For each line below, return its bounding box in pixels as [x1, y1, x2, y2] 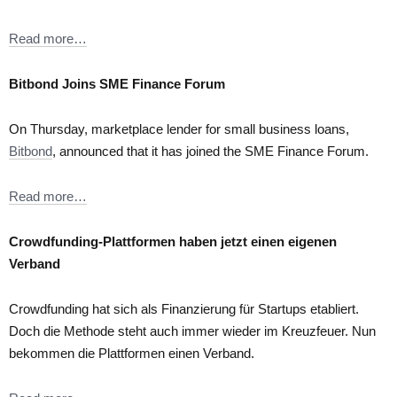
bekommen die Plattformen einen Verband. [9, 345, 254, 361]
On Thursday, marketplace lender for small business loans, [9, 121, 349, 136]
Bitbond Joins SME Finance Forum [9, 75, 225, 91]
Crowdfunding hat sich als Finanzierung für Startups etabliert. [9, 300, 359, 316]
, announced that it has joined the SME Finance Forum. [52, 143, 369, 159]
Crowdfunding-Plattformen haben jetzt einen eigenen [9, 233, 337, 249]
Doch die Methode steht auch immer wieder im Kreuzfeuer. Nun [9, 323, 376, 339]
